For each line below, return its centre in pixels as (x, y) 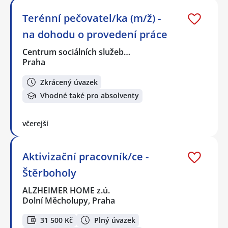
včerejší (35, 123)
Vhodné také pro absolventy (90, 96)
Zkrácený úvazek (69, 82)
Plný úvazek (115, 220)
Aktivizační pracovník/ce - (85, 156)
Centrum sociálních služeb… (77, 52)
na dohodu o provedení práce (95, 35)
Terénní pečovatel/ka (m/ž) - (92, 18)
